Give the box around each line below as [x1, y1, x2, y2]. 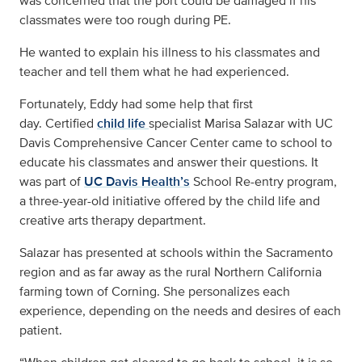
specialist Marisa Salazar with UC [149, 114, 333, 133]
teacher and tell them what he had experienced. [19, 62, 289, 81]
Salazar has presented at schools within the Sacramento [19, 243, 333, 262]
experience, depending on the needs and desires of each [19, 301, 341, 320]
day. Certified [19, 114, 97, 133]
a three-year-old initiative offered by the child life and [19, 192, 320, 210]
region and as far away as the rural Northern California [19, 263, 322, 281]
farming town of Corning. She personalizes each [19, 282, 290, 301]
